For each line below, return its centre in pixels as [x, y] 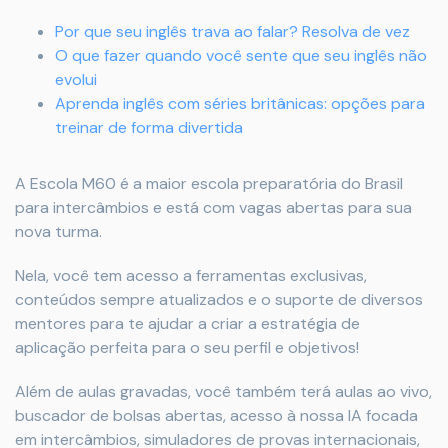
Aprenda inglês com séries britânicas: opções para [240, 103]
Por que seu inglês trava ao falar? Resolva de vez [232, 31]
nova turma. [58, 231]
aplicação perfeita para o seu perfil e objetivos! [187, 347]
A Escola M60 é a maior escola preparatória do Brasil [209, 183]
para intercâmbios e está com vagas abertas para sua [213, 207]
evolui [76, 79]
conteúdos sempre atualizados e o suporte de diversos [219, 299]
